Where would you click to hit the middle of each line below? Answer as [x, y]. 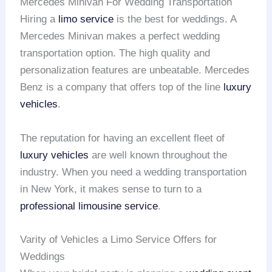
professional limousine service [89, 206]
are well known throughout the [158, 155]
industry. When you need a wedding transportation [134, 172]
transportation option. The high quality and [115, 53]
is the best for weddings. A [175, 19]
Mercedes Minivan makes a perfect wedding [120, 36]
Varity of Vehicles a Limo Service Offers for [119, 239]
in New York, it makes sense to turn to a [111, 189]
